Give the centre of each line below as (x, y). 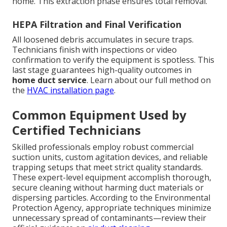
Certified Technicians (77, 130)
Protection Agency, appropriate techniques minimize (112, 208)
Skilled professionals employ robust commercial (103, 147)
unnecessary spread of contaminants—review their (109, 218)
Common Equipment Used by (99, 115)
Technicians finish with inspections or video (94, 50)
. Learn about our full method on (149, 80)
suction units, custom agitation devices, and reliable (110, 157)
